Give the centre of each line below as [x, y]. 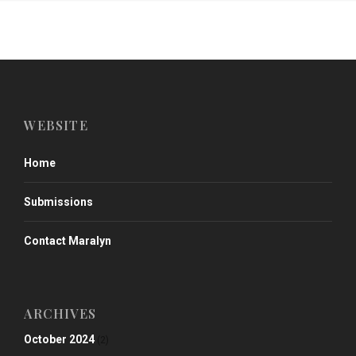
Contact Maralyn [68, 240]
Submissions [59, 201]
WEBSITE [56, 125]
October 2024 [60, 339]
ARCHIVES [60, 313]
